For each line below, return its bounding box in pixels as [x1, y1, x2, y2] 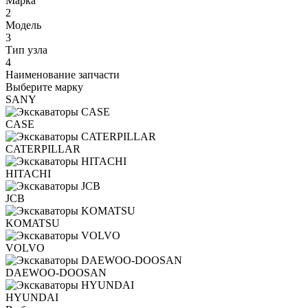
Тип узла [5, 43, 47, 56]
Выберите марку [5, 80, 83, 93]
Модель [5, 19, 41, 31]
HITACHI [5, 167, 51, 179]
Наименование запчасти [5, 68, 120, 80]
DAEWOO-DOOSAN [5, 266, 107, 278]
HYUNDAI [5, 291, 58, 303]
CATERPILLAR [5, 142, 80, 155]
